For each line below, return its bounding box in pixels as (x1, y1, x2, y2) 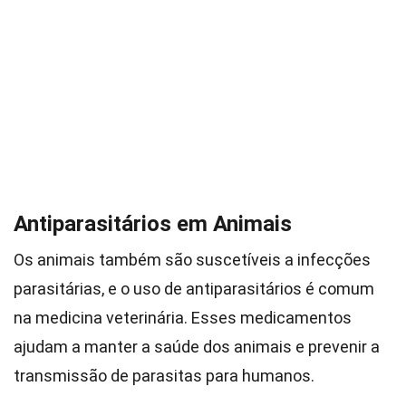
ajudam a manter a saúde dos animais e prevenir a (14, 337, 380, 356)
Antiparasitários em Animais (14, 211, 292, 237)
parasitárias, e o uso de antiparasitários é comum (14, 279, 374, 298)
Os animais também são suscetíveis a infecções (14, 250, 371, 269)
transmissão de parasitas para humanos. (14, 366, 314, 385)
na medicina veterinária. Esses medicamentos (14, 308, 352, 327)
